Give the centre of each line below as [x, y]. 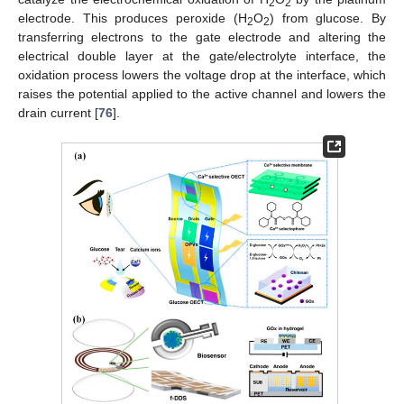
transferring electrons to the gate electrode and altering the [202, 37]
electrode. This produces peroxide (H [133, 18]
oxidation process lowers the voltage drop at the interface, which [202, 74]
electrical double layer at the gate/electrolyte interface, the [202, 55]
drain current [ [58, 112]
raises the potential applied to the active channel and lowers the [202, 93]
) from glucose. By [328, 18]
